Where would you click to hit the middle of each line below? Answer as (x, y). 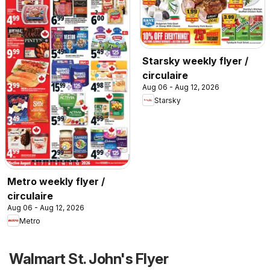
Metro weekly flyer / (56, 182)
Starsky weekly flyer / (195, 61)
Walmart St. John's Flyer (89, 259)
